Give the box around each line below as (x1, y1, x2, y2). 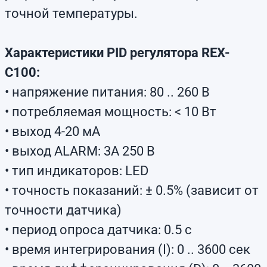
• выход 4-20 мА (5, 124, 100, 139)
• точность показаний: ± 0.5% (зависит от (5, 183, 259, 198)
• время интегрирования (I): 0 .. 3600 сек (5, 242, 250, 257)
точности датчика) (5, 203, 122, 218)
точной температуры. (5, 6, 138, 21)
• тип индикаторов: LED (5, 163, 148, 178)
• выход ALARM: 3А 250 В (5, 144, 155, 159)
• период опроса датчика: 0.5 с (5, 222, 192, 237)
